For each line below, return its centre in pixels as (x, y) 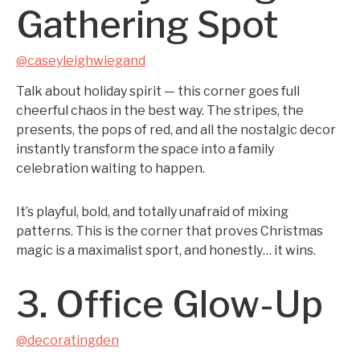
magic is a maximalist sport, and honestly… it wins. (166, 250)
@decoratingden (67, 340)
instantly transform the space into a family (145, 149)
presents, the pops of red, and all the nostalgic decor (176, 130)
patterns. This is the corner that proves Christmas (170, 231)
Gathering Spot (147, 25)
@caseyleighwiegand (81, 61)
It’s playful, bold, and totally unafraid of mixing (152, 212)
